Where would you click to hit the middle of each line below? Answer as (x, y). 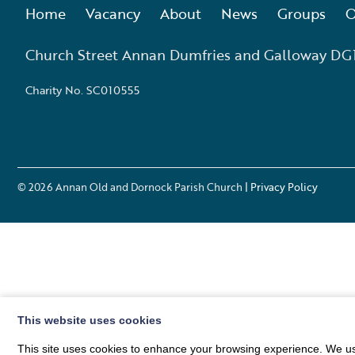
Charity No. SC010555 (82, 90)
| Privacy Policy (281, 187)
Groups (302, 13)
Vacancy (113, 13)
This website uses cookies (90, 320)
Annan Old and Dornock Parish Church (149, 187)
